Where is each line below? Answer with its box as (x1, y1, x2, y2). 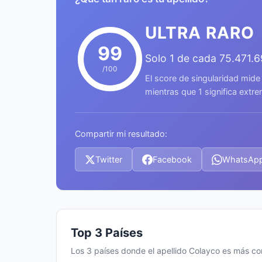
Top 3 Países (71, 226, 143, 240)
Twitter (95, 154, 122, 164)
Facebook (153, 154, 192, 164)
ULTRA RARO (145, 23, 254, 43)
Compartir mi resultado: (75, 129, 167, 139)
